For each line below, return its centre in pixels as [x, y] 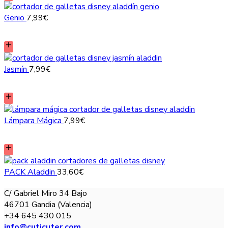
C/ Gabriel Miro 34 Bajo [46, 193]
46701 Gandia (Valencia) [48, 204]
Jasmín [17, 69]
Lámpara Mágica [34, 120]
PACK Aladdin [31, 172]
